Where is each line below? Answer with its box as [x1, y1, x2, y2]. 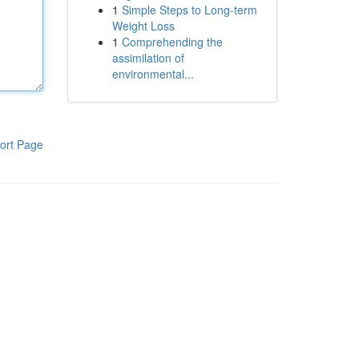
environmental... [111, 66, 194, 82]
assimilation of [111, 50, 184, 66]
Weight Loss [111, 18, 175, 34]
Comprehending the [121, 34, 223, 50]
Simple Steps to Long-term [121, 2, 257, 18]
